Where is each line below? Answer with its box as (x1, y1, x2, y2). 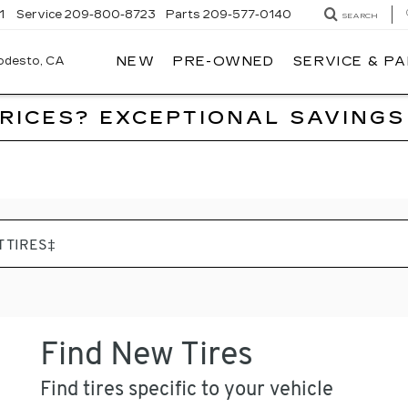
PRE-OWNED (173, 54, 275, 70)
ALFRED (67, 61, 160, 77)
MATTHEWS (67, 78, 199, 95)
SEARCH (342, 11, 379, 20)
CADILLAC (67, 96, 182, 112)
